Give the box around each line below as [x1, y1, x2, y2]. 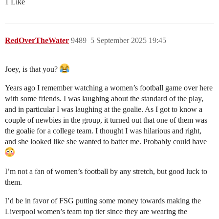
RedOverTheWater [5, 36, 69, 45]
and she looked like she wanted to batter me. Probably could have [5, 137, 207, 146]
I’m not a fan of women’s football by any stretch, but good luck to [5, 167, 207, 176]
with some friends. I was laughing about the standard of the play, [5, 94, 203, 103]
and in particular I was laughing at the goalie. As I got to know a [5, 105, 202, 114]
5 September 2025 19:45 [90, 36, 166, 45]
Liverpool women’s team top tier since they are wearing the [5, 207, 187, 216]
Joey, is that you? [5, 65, 60, 74]
